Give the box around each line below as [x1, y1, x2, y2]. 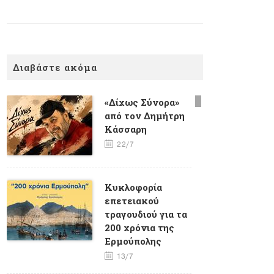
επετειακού [105, 194, 159, 207]
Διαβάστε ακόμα [13, 61, 97, 73]
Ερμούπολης [105, 234, 161, 247]
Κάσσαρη [105, 122, 147, 135]
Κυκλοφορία [105, 180, 162, 193]
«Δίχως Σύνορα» [105, 95, 179, 108]
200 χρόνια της [105, 221, 174, 234]
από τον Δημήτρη [105, 109, 185, 122]
